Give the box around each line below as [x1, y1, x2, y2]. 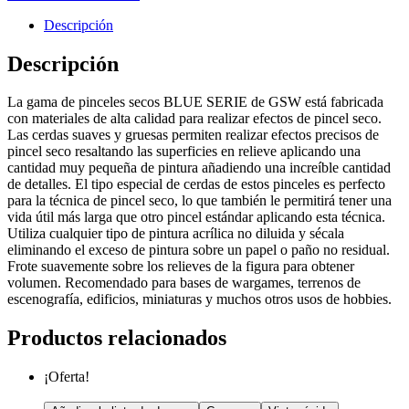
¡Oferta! [44, 369, 89, 385]
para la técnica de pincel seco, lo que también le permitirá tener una [7, 193, 392, 209]
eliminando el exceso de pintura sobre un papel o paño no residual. [7, 242, 390, 258]
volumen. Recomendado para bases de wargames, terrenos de [7, 275, 361, 291]
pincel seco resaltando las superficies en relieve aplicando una [7, 143, 361, 160]
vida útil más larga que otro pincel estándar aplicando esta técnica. [7, 209, 385, 225]
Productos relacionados [7, 326, 226, 351]
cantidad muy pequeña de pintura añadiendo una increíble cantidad [7, 160, 391, 176]
